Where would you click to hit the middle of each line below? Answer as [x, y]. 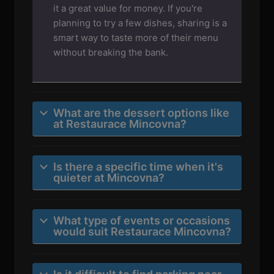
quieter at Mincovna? [109, 177]
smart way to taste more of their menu [136, 37]
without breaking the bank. [111, 52]
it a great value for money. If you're [128, 8]
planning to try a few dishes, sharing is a [140, 23]
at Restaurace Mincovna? [120, 124]
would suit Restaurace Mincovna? [143, 231]
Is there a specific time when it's [139, 166]
